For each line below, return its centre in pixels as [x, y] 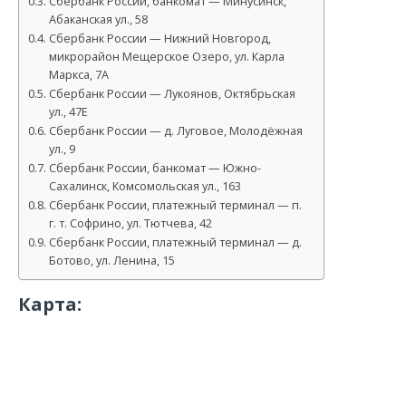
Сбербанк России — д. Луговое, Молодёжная [175, 131]
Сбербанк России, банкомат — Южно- [155, 169]
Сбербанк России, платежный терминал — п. [175, 206]
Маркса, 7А [78, 75]
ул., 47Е [68, 112]
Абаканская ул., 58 [98, 20]
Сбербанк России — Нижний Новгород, [159, 39]
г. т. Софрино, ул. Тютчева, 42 [130, 224]
